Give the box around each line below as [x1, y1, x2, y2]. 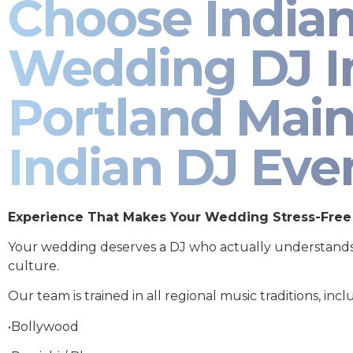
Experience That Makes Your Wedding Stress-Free [8, 209, 351, 225]
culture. [8, 258, 59, 273]
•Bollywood [8, 318, 79, 334]
